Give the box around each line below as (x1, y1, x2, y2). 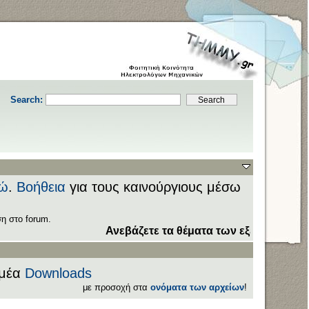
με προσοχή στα (83, 282, 150, 292)
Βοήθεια (16, 179, 66, 195)
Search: (10, 94, 46, 105)
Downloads (25, 266, 92, 281)
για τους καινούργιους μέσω (65, 179, 241, 195)
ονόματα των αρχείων (150, 282, 244, 292)
